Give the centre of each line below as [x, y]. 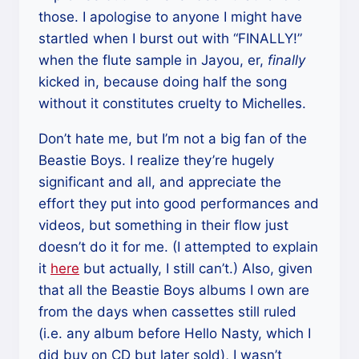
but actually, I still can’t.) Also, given [196, 268]
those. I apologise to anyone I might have [170, 17]
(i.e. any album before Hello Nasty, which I [175, 333]
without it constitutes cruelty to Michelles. [172, 103]
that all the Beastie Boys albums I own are [174, 290]
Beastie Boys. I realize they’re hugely [156, 160]
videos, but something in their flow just [163, 225]
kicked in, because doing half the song [163, 82]
